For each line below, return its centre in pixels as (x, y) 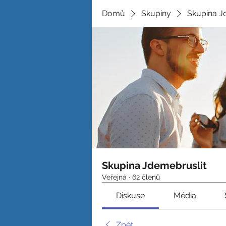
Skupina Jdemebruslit (154, 165)
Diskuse (131, 195)
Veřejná (114, 177)
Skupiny (156, 13)
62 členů (146, 177)
